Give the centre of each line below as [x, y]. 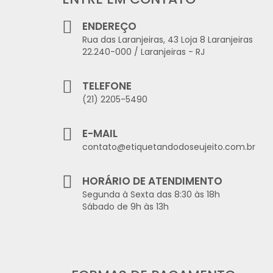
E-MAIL [100, 134]
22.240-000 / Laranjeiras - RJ [144, 52]
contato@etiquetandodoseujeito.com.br [169, 147]
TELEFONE [108, 86]
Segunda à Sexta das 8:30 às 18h [151, 195]
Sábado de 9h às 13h [126, 207]
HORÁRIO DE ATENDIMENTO [152, 181]
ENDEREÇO [109, 27]
